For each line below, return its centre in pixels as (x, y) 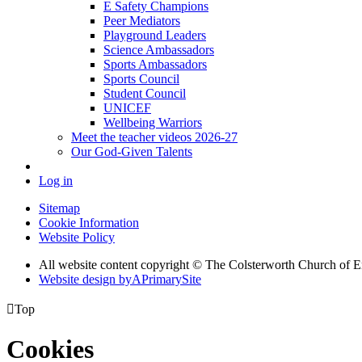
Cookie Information (89, 222)
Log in (56, 180)
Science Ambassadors (159, 49)
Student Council (145, 93)
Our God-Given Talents (132, 151)
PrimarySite (171, 279)
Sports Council (141, 78)
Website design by (85, 279)
